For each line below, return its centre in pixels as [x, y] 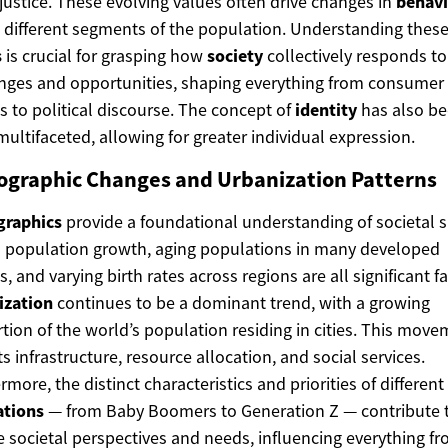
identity [326, 109]
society [235, 55]
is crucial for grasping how [104, 55]
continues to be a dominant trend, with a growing [241, 302]
